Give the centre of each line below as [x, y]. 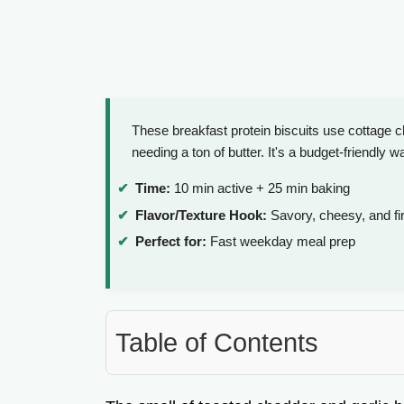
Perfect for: [171, 242]
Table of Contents [217, 343]
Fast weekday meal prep [281, 242]
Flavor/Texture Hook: [201, 215]
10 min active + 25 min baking [260, 188]
